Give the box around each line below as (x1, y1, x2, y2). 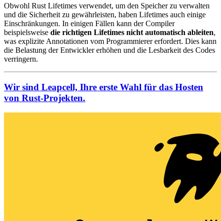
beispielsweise (4, 28, 50, 37)
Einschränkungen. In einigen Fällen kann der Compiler (4, 19, 175, 28)
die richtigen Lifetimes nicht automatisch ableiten (50, 28, 214, 37)
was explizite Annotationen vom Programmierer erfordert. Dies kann (4, 37, 217, 45)
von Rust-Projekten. (4, 92, 85, 103)
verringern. (4, 54, 38, 63)
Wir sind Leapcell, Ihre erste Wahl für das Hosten (4, 81, 203, 92)
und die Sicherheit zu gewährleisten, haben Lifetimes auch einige (4, 10, 206, 19)
